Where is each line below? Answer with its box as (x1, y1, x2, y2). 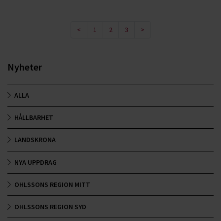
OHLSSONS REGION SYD (14, 202, 86, 212)
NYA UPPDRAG (14, 157, 57, 167)
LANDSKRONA (14, 135, 56, 145)
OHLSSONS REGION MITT (14, 180, 90, 189)
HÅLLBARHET (14, 113, 53, 122)
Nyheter (7, 60, 42, 73)
